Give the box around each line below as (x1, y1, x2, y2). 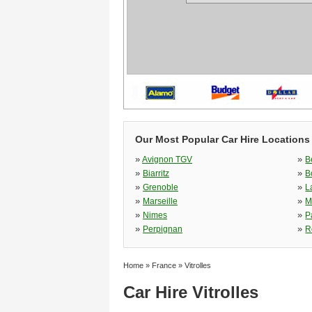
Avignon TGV (142, 155, 192, 164)
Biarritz (143, 169, 169, 178)
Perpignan (143, 224, 182, 234)
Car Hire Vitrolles (123, 283, 258, 302)
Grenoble (143, 182, 178, 192)
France (152, 261, 176, 270)
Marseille (143, 196, 178, 206)
